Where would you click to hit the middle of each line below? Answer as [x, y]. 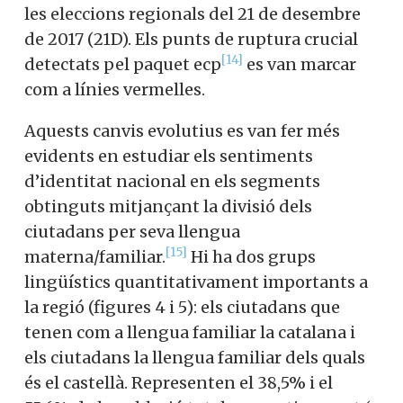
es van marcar [300, 65]
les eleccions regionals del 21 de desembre [193, 14]
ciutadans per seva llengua [132, 232]
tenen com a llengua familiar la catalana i [190, 333]
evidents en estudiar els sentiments [169, 157]
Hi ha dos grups [251, 257]
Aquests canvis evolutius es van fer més [182, 131]
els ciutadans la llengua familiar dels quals [195, 358]
